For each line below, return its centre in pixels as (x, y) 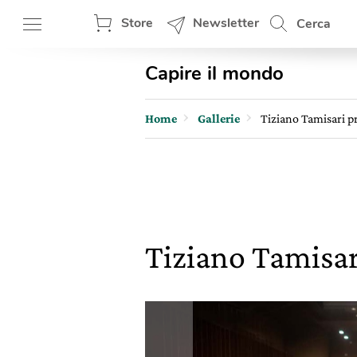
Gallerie (219, 118)
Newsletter (226, 23)
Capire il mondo (214, 73)
